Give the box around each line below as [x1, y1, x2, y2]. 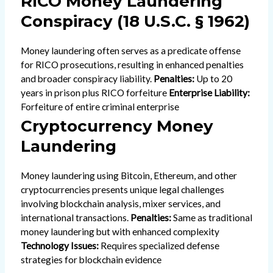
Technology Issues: [20, 239, 99, 251]
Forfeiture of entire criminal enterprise [20, 101, 179, 113]
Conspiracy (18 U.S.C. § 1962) [20, 12, 250, 32]
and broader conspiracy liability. [20, 73, 154, 85]
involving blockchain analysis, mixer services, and [20, 197, 221, 209]
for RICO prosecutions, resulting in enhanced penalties [20, 59, 244, 71]
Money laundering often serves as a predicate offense [20, 45, 241, 57]
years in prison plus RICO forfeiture [20, 87, 169, 99]
